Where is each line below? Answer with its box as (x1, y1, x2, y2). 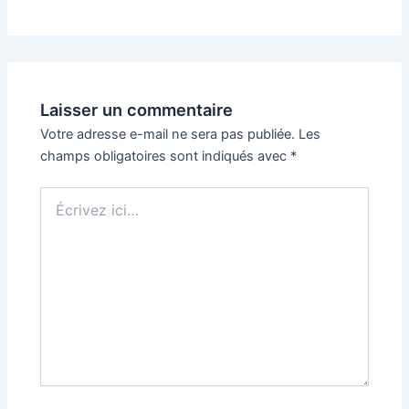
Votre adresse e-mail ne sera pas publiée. (40, 125, 296, 142)
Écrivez (39, 186, 84, 203)
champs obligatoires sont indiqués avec (40, 147, 291, 164)
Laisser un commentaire (40, 99, 234, 120)
